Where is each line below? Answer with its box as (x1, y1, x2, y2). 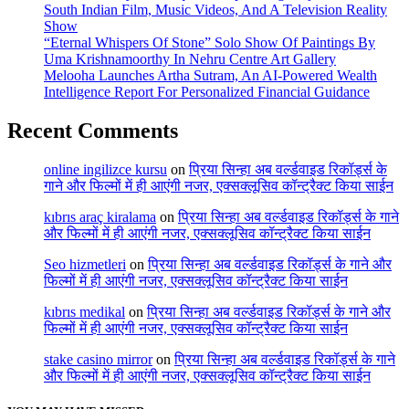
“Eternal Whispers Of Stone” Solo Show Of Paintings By (44, 35, 375, 51)
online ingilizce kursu (44, 162, 167, 178)
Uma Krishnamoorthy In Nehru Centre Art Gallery (44, 51, 336, 68)
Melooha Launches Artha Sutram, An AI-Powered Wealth (44, 68, 377, 84)
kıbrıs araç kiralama (44, 209, 156, 225)
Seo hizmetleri (44, 257, 126, 273)
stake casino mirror (44, 351, 152, 368)
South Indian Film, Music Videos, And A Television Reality (44, 2, 387, 18)
